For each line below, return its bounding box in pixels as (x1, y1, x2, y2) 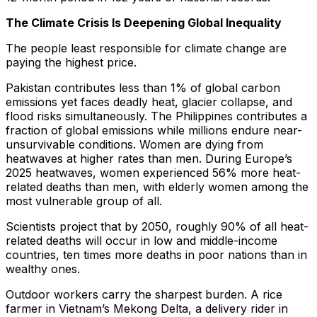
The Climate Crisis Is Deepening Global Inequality (6, 16, 282, 30)
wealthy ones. (6, 262, 80, 277)
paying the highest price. (6, 55, 137, 70)
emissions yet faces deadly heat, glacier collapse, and (6, 95, 292, 110)
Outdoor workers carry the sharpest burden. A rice (6, 287, 282, 302)
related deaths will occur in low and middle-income (6, 234, 277, 248)
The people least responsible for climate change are (6, 41, 287, 56)
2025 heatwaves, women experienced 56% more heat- (6, 166, 301, 180)
